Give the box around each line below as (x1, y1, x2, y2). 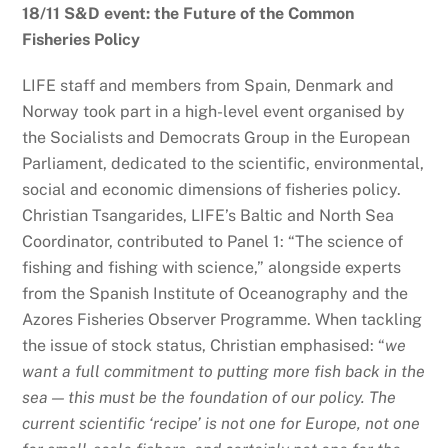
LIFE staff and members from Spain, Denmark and (22, 76, 395, 96)
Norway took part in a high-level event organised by (22, 102, 406, 122)
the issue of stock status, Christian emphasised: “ (22, 336, 386, 356)
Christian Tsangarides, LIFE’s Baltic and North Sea (22, 206, 395, 226)
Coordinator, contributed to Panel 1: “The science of (22, 232, 404, 252)
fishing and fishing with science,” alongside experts (22, 258, 402, 278)
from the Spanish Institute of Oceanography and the (22, 284, 409, 304)
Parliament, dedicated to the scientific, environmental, (22, 154, 425, 174)
